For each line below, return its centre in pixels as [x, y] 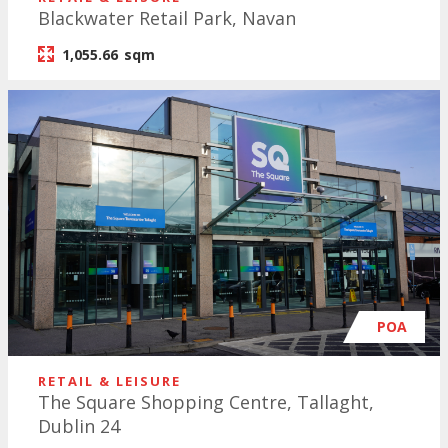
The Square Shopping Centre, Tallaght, [206, 402]
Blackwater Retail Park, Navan [167, 17]
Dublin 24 [79, 426]
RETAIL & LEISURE [109, 381]
